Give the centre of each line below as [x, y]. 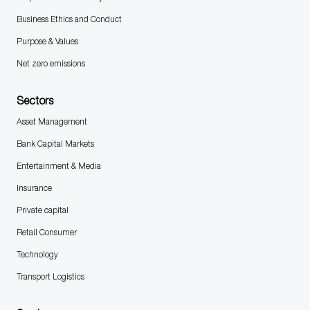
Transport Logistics [50, 277]
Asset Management [52, 122]
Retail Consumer [46, 232]
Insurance [34, 188]
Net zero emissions [51, 64]
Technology [37, 255]
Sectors [35, 101]
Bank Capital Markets [55, 144]
